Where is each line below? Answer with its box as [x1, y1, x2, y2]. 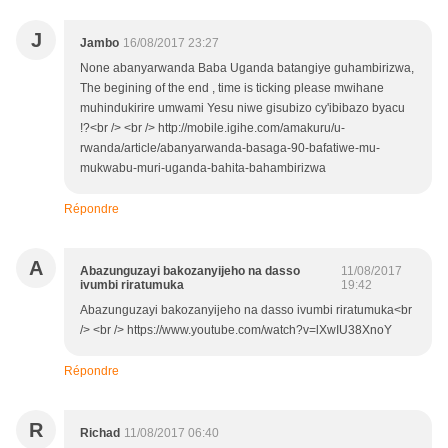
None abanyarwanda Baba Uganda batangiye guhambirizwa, [80, 61, 414, 76]
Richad [80, 426, 120, 441]
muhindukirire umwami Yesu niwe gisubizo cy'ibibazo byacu [80, 101, 405, 116]
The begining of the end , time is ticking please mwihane [80, 81, 384, 96]
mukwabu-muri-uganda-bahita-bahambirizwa [80, 161, 326, 176]
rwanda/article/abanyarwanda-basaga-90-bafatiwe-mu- [80, 141, 380, 156]
